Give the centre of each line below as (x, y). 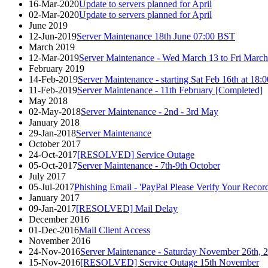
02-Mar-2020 (54, 14)
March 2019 (52, 47)
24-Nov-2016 (54, 251)
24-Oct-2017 (53, 154)
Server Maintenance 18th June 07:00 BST (156, 36)
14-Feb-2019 (53, 79)
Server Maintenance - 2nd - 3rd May (150, 111)
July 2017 (47, 176)
